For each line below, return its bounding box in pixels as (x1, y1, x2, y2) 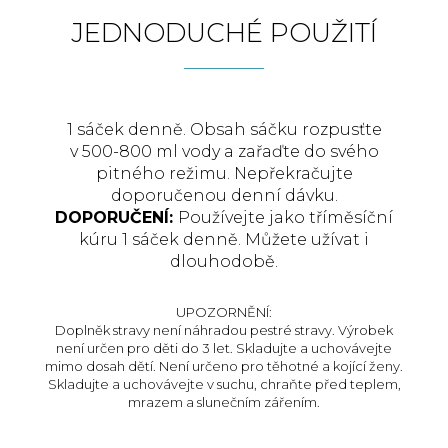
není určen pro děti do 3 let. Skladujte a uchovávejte (56, 339, 392, 356)
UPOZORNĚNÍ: (176, 303, 272, 320)
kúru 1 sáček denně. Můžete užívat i (79, 229, 369, 249)
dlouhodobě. (170, 251, 278, 271)
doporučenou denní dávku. (110, 185, 338, 205)
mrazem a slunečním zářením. (128, 393, 320, 410)
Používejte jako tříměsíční (178, 207, 393, 227)
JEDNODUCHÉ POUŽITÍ (71, 16, 377, 49)
